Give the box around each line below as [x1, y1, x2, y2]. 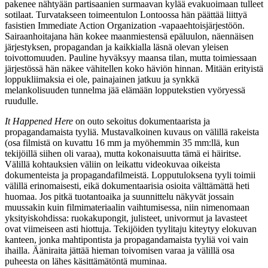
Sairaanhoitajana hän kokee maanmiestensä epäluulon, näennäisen [5, 31, 254, 41]
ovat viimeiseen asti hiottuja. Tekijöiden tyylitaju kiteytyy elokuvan [5, 223, 257, 234]
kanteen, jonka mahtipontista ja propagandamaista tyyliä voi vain [5, 234, 248, 245]
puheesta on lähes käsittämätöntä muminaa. [5, 255, 167, 266]
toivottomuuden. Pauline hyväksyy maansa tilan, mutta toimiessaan [5, 52, 257, 63]
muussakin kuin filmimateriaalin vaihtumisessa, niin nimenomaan [5, 202, 249, 212]
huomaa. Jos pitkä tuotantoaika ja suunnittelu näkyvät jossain [5, 191, 234, 202]
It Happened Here [5, 115, 73, 126]
